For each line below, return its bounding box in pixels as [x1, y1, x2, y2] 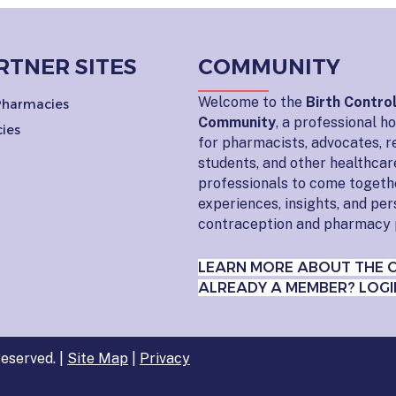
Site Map [67, 349, 128, 367]
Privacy [140, 349, 190, 367]
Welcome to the [198, 93, 306, 110]
